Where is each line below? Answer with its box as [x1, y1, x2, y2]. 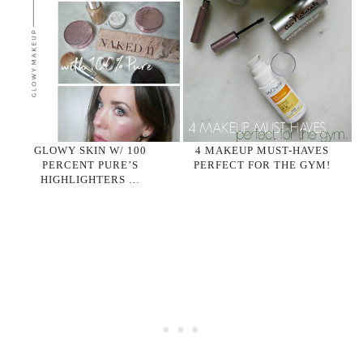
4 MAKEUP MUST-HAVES [195, 143, 330, 156]
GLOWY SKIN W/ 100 [34, 143, 147, 156]
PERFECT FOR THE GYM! [194, 158, 331, 171]
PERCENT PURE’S [42, 158, 139, 171]
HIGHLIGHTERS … [41, 173, 141, 186]
